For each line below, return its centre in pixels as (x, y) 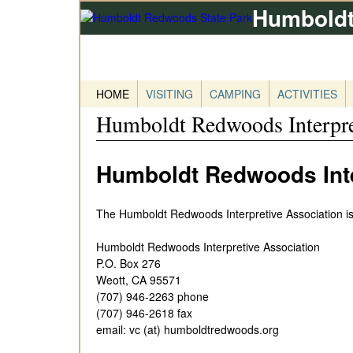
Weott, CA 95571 (139, 279)
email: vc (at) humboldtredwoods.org (188, 329)
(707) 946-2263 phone (152, 296)
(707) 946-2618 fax (144, 312)
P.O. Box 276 (128, 263)
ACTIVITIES (307, 94)
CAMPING (235, 94)
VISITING (169, 94)
